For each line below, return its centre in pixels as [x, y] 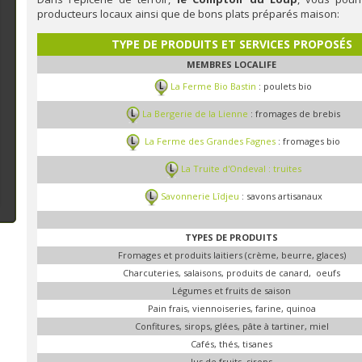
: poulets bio [286, 86]
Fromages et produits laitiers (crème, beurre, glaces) [232, 255]
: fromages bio [308, 141]
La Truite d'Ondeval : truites [242, 168]
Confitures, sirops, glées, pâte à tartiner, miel [232, 326]
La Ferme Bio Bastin [215, 86]
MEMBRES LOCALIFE [232, 64]
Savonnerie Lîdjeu [200, 196]
